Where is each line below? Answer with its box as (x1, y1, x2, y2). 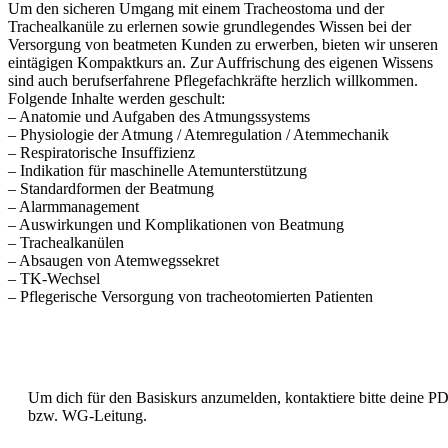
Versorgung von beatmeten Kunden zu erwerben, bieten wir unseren (8, 35, 438, 53)
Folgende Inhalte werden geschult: (8, 89, 225, 107)
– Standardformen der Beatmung (8, 179, 214, 197)
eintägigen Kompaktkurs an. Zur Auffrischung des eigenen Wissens (8, 53, 433, 71)
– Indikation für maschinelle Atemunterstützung (8, 161, 307, 179)
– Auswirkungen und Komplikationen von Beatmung (8, 215, 344, 233)
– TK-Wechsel (8, 269, 100, 287)
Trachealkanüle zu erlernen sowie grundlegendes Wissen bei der (8, 17, 411, 35)
